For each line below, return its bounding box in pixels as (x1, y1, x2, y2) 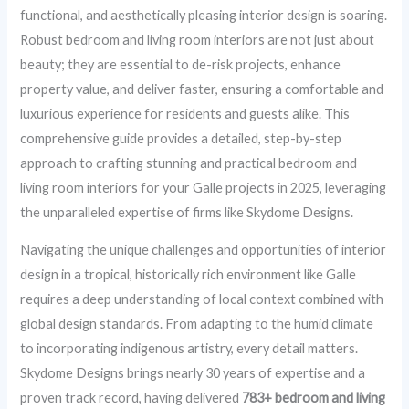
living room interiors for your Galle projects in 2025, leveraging (20, 179, 387, 195)
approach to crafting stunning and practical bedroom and (20, 154, 358, 171)
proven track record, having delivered (20, 390, 243, 406)
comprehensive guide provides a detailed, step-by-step (20, 130, 342, 146)
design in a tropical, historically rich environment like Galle (20, 267, 357, 283)
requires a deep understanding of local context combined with (20, 291, 384, 308)
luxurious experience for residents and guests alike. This (20, 105, 351, 121)
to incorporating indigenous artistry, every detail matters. (20, 341, 359, 357)
